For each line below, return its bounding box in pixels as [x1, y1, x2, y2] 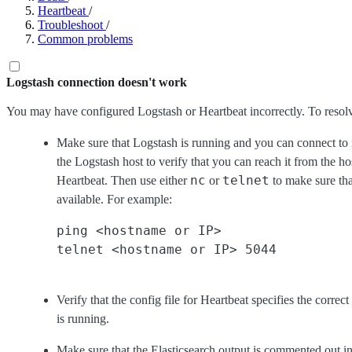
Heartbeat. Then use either [57, 174, 190, 187]
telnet [222, 173, 269, 188]
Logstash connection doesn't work [6, 75, 187, 89]
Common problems [38, 32, 133, 46]
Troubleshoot [38, 18, 103, 31]
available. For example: [57, 192, 172, 206]
